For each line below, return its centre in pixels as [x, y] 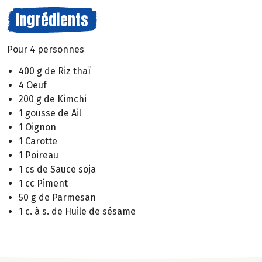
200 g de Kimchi [53, 99]
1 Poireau [39, 155]
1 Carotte [38, 141]
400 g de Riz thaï [55, 71]
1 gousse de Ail [50, 113]
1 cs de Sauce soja [57, 169]
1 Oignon [37, 127]
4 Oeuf [33, 85]
